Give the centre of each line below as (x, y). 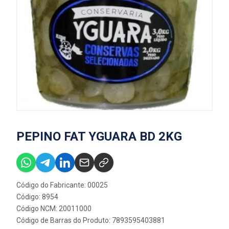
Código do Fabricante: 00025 (62, 185)
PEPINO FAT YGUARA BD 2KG (99, 136)
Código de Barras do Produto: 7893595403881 (91, 220)
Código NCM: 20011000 (54, 209)
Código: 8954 (37, 197)
